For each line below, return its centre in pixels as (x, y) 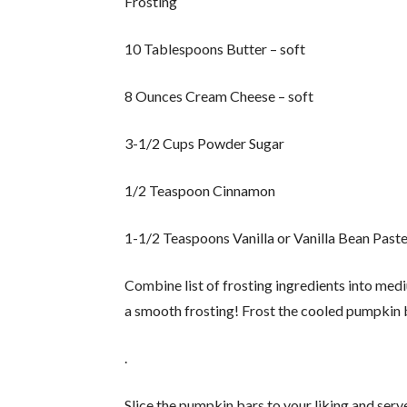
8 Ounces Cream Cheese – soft (219, 96)
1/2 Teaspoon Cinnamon (200, 191)
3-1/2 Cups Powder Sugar (205, 144)
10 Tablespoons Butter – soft (215, 49)
